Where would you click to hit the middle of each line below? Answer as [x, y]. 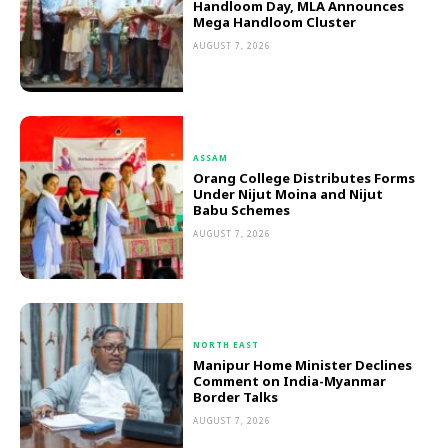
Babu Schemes [242, 209]
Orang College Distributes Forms [304, 177]
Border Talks [236, 396]
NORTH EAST [226, 344]
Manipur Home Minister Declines [303, 364]
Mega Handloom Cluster [275, 22]
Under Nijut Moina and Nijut [288, 193]
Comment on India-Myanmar [290, 380]
